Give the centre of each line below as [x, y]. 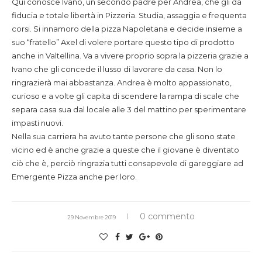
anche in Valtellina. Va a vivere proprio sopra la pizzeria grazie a [130, 56]
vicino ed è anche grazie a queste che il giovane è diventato [125, 150]
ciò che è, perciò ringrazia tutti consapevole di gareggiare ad [127, 163]
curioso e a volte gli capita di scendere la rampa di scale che [125, 96]
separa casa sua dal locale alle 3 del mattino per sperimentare [129, 110]
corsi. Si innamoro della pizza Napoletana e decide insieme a [127, 29]
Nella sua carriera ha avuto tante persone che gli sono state [124, 137]
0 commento [167, 217]
